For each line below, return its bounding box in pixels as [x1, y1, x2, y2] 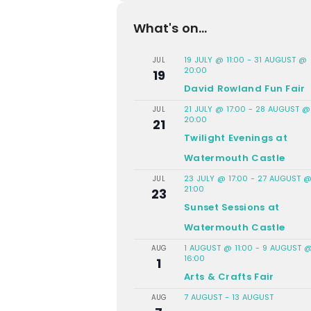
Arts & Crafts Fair [184, 269, 274, 283]
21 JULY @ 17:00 [184, 103, 246, 115]
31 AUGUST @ [254, 53, 307, 65]
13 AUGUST [232, 291, 274, 303]
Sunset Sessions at [184, 200, 280, 214]
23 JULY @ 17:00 [184, 172, 248, 184]
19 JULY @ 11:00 [184, 53, 244, 65]
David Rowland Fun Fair [184, 81, 305, 95]
